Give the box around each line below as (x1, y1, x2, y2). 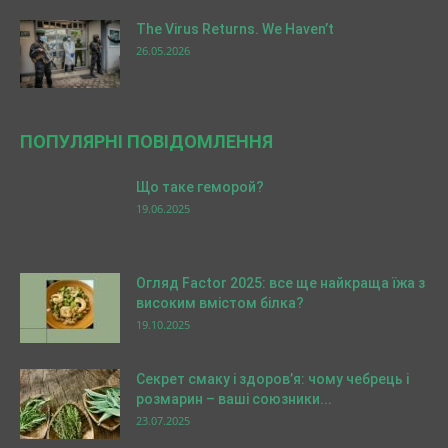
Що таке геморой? (136, 179, 264, 195)
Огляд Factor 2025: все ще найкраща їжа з (136, 275, 425, 291)
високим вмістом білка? (136, 295, 304, 311)
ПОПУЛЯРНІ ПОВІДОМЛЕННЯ (20, 131, 273, 152)
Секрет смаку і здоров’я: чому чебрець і (136, 371, 409, 387)
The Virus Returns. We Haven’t (136, 21, 334, 37)
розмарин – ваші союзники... (136, 391, 332, 407)
